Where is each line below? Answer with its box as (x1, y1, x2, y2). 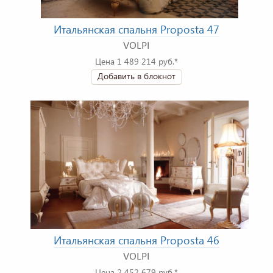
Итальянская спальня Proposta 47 (54, 22, 219, 37)
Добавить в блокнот (97, 70, 175, 82)
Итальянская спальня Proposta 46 (54, 233, 219, 248)
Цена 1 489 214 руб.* (95, 55, 178, 68)
